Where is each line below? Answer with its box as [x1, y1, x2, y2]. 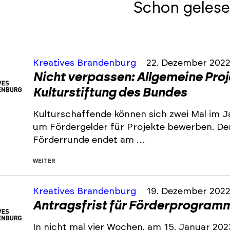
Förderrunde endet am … [33, 136, 145, 145]
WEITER [33, 158, 55, 164]
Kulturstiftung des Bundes [33, 87, 187, 100]
